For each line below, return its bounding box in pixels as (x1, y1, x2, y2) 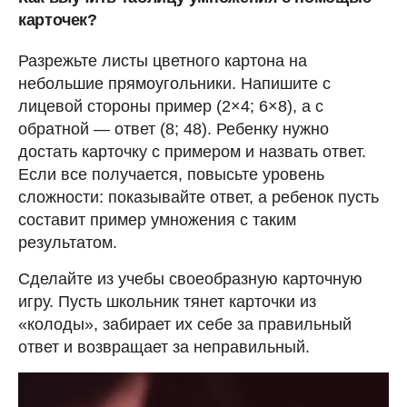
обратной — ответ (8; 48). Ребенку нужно (18, 120, 329, 139)
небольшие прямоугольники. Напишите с (18, 74, 331, 94)
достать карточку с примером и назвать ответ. (18, 143, 366, 162)
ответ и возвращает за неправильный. (18, 338, 310, 357)
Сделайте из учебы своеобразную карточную (18, 270, 362, 289)
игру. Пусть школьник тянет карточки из (18, 293, 316, 312)
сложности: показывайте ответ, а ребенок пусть (18, 188, 379, 207)
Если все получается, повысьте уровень (18, 165, 324, 184)
